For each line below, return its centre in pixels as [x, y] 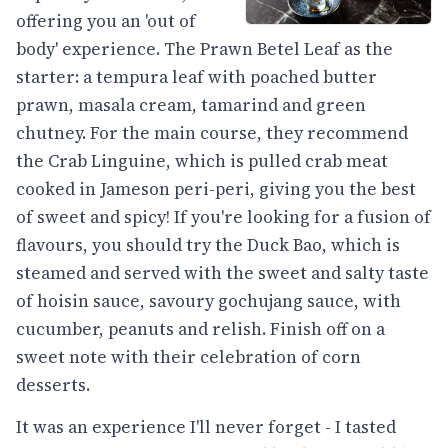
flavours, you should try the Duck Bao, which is [208, 245]
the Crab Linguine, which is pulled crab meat [202, 161]
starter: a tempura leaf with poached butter [196, 77]
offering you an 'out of [106, 21]
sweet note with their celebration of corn [188, 357]
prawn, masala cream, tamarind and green [191, 105]
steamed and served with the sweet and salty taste [222, 273]
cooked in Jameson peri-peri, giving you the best [216, 189]
